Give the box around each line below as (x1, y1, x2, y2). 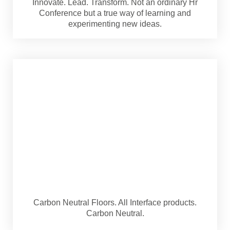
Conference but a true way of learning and (39, 8, 191, 17)
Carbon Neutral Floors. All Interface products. (33, 198, 197, 207)
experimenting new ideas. (68, 19, 162, 28)
